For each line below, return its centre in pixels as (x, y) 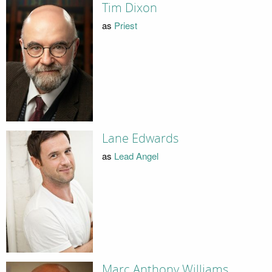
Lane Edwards (140, 139)
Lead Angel (136, 155)
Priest (125, 25)
